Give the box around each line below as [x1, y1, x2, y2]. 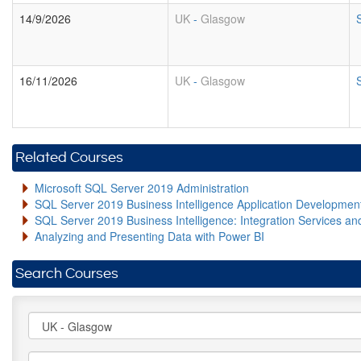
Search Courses [15, 266, 118, 281]
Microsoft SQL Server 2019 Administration [35, 180, 249, 196]
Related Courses [15, 150, 123, 165]
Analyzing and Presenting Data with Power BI [35, 228, 264, 244]
